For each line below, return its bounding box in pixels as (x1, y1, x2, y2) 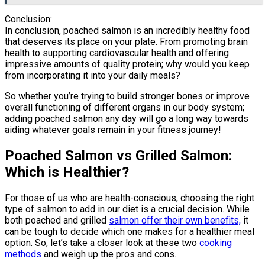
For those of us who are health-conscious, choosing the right (5, 192, 254, 203)
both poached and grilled (5, 214, 109, 226)
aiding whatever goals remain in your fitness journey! (5, 124, 221, 136)
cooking (199, 237, 232, 248)
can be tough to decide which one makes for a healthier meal (5, 225, 254, 237)
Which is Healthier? (5, 164, 129, 181)
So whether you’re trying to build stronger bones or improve (5, 91, 250, 102)
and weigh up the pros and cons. (41, 248, 176, 260)
